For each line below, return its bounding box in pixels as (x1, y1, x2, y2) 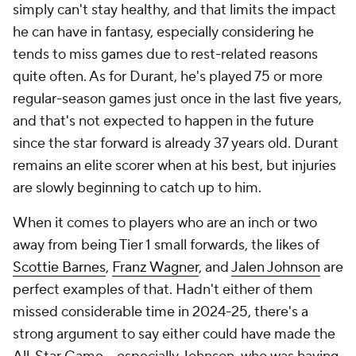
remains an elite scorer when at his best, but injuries (13, 157, 336, 175)
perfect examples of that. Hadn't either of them (13, 281, 313, 299)
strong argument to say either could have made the (13, 325, 335, 343)
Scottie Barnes (13, 258, 106, 277)
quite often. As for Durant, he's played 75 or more (13, 68, 323, 86)
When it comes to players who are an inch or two (13, 214, 317, 232)
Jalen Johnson (231, 258, 320, 277)
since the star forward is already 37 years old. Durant (13, 134, 339, 153)
